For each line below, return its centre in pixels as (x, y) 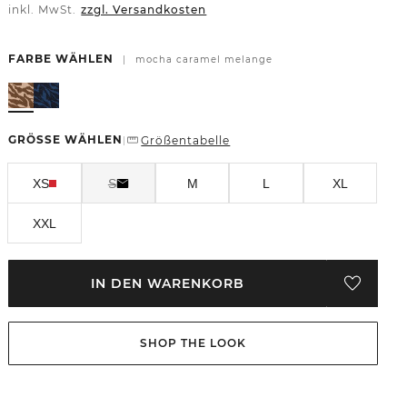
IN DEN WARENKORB (168, 283)
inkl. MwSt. (45, 10)
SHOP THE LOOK (194, 343)
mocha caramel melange (204, 59)
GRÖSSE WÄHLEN (66, 139)
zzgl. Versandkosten (144, 10)
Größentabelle (186, 140)
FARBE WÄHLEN (61, 59)
